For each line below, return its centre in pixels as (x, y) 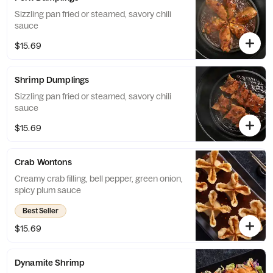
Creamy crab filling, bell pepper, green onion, (99, 179)
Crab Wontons (43, 162)
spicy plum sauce (48, 190)
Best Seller (41, 211)
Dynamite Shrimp (50, 263)
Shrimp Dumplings (52, 80)
